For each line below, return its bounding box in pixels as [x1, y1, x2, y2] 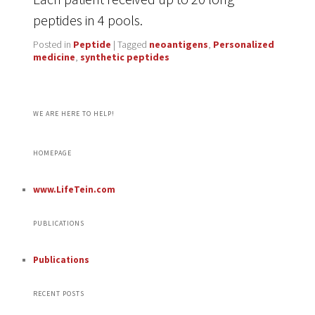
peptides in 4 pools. [32, 11, 143, 30]
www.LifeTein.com [32, 183, 115, 195]
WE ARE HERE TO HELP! [32, 108, 115, 118]
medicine [32, 51, 75, 64]
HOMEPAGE [32, 148, 72, 157]
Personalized [212, 38, 274, 51]
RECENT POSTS [32, 289, 84, 299]
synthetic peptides [79, 51, 169, 64]
